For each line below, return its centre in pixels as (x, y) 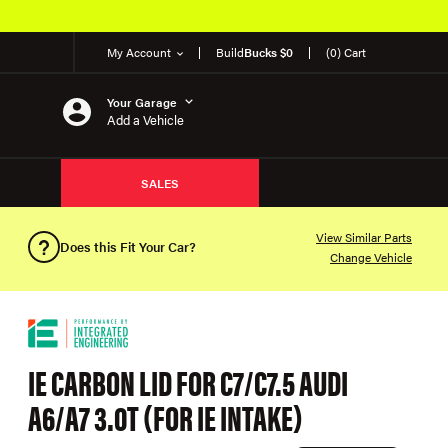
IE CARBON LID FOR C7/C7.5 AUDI (188, 381)
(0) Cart (346, 52)
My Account (139, 52)
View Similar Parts (364, 237)
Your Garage (142, 101)
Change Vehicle (371, 257)
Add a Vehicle (145, 119)
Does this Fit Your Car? (128, 246)
